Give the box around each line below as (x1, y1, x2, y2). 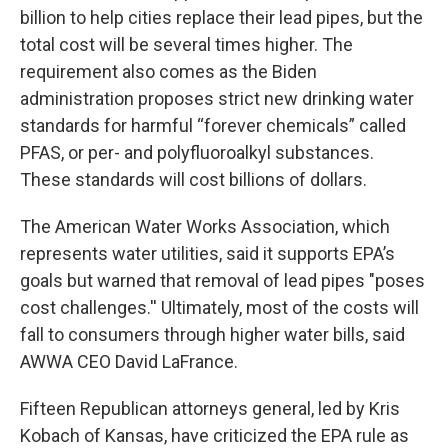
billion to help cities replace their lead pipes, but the (20, 7, 423, 28)
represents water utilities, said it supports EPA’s (20, 243, 395, 264)
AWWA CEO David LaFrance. (20, 351, 238, 372)
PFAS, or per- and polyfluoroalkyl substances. (20, 142, 374, 163)
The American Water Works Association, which (20, 216, 390, 237)
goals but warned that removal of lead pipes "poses (20, 270, 425, 291)
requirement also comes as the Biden (20, 61, 317, 82)
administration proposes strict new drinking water (20, 88, 414, 109)
